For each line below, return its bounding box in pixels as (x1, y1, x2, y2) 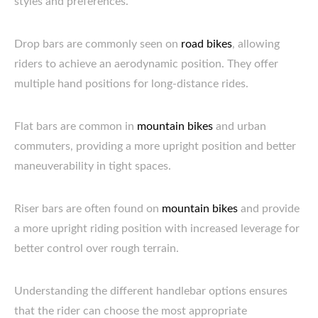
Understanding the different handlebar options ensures (14, 285, 287, 297)
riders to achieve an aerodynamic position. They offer (14, 58, 278, 70)
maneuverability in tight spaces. (14, 160, 171, 172)
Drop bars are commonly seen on (14, 38, 181, 50)
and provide (238, 203, 300, 214)
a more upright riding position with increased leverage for (14, 223, 300, 234)
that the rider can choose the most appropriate (14, 305, 247, 317)
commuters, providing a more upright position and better (14, 141, 296, 152)
